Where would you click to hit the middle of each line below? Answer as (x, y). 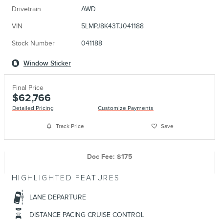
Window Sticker (47, 64)
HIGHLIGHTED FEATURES (66, 178)
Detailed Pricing (33, 109)
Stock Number (33, 44)
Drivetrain (26, 9)
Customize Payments (126, 109)
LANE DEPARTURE (58, 197)
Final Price (28, 88)
